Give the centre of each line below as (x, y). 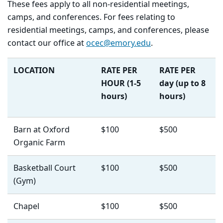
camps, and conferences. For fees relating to (91, 18)
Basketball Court (45, 168)
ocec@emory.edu (118, 44)
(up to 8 (191, 84)
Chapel (26, 207)
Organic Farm (39, 143)
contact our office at (47, 44)
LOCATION (34, 71)
